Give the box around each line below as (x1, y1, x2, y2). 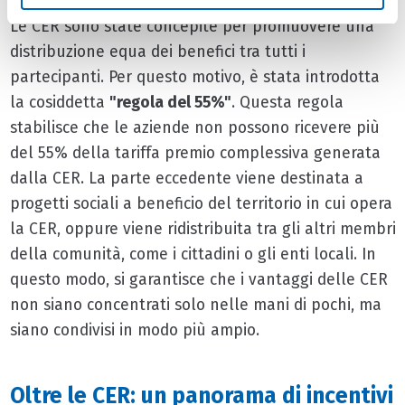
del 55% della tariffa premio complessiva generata (9, 143, 381, 163)
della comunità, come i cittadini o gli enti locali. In (9, 244, 376, 264)
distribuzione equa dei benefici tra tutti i (9, 42, 306, 61)
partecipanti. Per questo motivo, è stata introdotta (9, 67, 380, 87)
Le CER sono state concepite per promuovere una (9, 16, 374, 36)
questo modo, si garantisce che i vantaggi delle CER (9, 269, 388, 289)
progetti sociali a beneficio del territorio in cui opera (9, 193, 392, 213)
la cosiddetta (9, 92, 109, 112)
